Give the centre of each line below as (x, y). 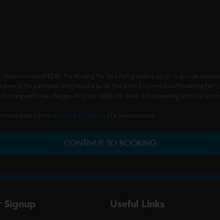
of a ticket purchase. (131, 116)
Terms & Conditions (81, 116)
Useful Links (137, 204)
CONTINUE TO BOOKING (110, 143)
